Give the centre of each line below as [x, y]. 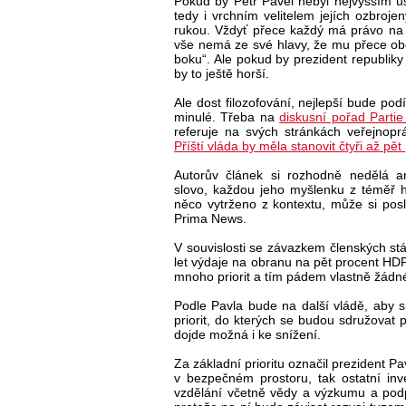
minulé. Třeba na [227, 116]
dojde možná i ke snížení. [247, 334]
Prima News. [210, 218]
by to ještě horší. [222, 73]
